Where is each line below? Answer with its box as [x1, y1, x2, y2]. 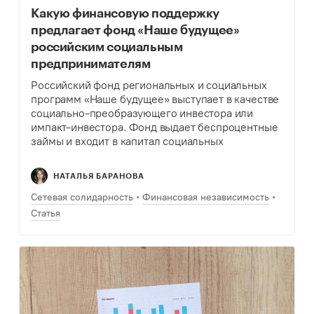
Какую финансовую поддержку [31, 5, 219, 21]
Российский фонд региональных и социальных [31, 78, 267, 93]
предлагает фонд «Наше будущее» [31, 22, 240, 38]
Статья [31, 207, 61, 220]
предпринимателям [31, 55, 151, 71]
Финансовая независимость [142, 191, 270, 204]
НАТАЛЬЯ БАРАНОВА [53, 171, 145, 181]
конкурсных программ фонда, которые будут [31, 163, 258, 177]
